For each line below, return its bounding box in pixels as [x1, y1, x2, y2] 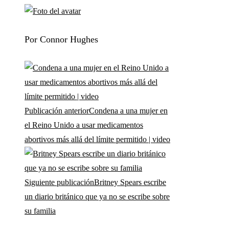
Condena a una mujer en [89, 106, 168, 116]
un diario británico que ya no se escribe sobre [25, 192, 170, 201]
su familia [25, 207, 56, 216]
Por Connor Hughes [25, 34, 98, 45]
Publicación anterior [25, 106, 89, 116]
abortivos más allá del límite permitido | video [25, 135, 170, 144]
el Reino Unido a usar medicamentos [25, 121, 143, 130]
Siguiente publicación [25, 178, 94, 187]
